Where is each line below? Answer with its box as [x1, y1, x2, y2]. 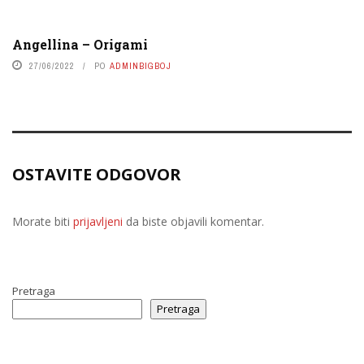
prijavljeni [73, 213, 123, 229]
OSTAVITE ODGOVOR [12, 162, 181, 185]
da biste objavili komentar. [123, 213, 264, 229]
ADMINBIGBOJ [110, 59, 171, 71]
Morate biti [12, 213, 73, 229]
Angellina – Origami [12, 35, 148, 53]
